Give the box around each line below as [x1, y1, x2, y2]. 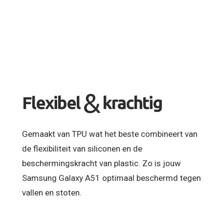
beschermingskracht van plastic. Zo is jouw [22, 158, 181, 168]
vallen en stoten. [22, 187, 82, 197]
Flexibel [22, 93, 80, 113]
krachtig [102, 93, 162, 113]
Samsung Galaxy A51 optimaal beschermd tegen [22, 173, 201, 183]
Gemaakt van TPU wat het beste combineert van [22, 129, 197, 139]
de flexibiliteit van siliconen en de [22, 143, 142, 153]
